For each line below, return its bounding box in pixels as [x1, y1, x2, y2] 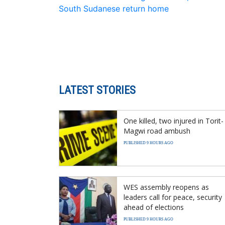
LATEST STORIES [59, 83, 136, 96]
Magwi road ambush [124, 126, 190, 136]
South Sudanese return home [59, 3, 169, 14]
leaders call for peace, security [124, 192, 222, 202]
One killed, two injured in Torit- [124, 116, 223, 126]
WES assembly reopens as [124, 182, 209, 192]
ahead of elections [124, 202, 184, 212]
